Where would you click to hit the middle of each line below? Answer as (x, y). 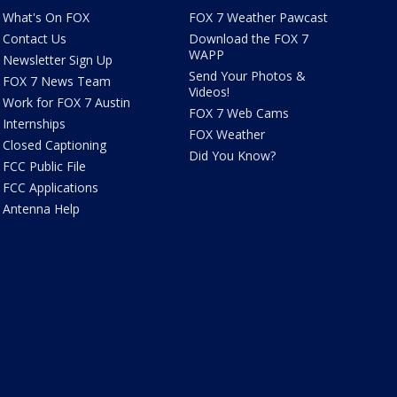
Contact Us (34, 39)
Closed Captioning (54, 145)
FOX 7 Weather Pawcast (259, 18)
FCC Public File (44, 167)
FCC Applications (50, 188)
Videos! (210, 92)
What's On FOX (46, 18)
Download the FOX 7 (249, 39)
